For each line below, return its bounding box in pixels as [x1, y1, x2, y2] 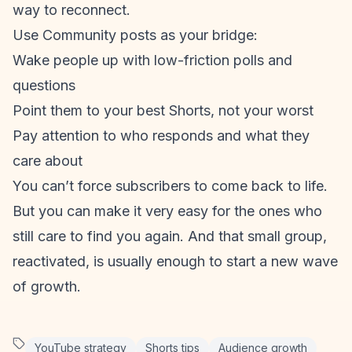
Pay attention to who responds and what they [13, 127, 310, 144]
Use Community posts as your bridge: [13, 27, 258, 43]
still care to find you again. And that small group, [13, 228, 327, 244]
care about [13, 152, 82, 169]
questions [13, 77, 75, 93]
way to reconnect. [13, 2, 130, 18]
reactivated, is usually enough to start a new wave [13, 253, 338, 269]
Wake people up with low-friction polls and [13, 52, 292, 68]
